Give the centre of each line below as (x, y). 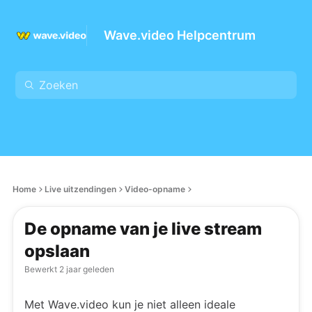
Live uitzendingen (80, 189)
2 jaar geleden (86, 269)
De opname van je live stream (143, 229)
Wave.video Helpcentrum (180, 35)
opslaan (57, 251)
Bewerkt (41, 269)
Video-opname (155, 189)
